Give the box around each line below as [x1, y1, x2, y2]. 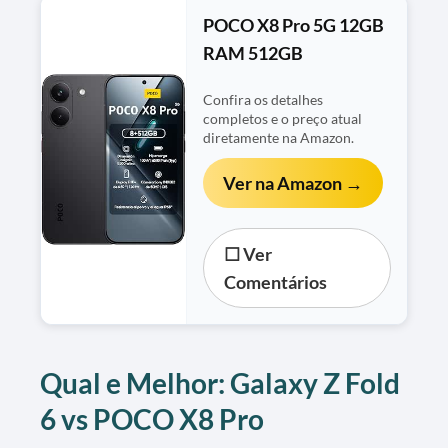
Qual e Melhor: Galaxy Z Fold [40, 365, 400, 400]
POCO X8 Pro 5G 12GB [203, 13, 385, 36]
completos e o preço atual [203, 110, 363, 127]
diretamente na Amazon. [203, 129, 355, 146]
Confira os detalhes [203, 91, 324, 108]
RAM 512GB [203, 41, 304, 64]
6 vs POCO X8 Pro [40, 401, 264, 436]
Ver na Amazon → [223, 171, 364, 194]
